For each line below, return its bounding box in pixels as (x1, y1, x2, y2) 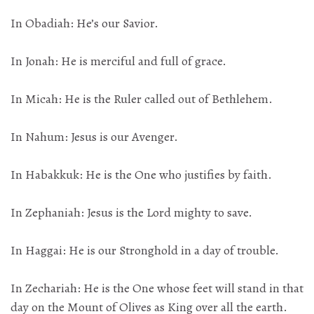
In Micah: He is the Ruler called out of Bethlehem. (11, 90, 273, 108)
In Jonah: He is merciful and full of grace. (11, 53, 226, 70)
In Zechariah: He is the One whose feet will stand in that (11, 280, 303, 297)
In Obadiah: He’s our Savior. (11, 15, 158, 32)
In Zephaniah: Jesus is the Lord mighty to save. (11, 204, 252, 221)
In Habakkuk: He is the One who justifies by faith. (11, 166, 272, 184)
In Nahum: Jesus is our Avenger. (11, 128, 178, 146)
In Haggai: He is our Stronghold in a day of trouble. (11, 242, 279, 259)
